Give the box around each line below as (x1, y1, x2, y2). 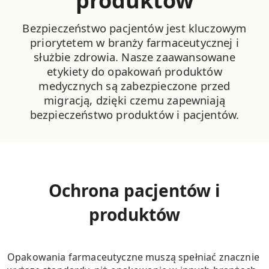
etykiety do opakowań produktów (47, 64, 222, 79)
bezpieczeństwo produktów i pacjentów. (29, 107, 240, 122)
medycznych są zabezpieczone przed (38, 78, 231, 93)
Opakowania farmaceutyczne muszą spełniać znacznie (7, 250, 259, 264)
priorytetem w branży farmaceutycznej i (30, 35, 239, 50)
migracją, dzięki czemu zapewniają (43, 92, 226, 107)
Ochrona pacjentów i (49, 179, 220, 202)
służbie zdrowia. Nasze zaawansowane (34, 49, 235, 64)
